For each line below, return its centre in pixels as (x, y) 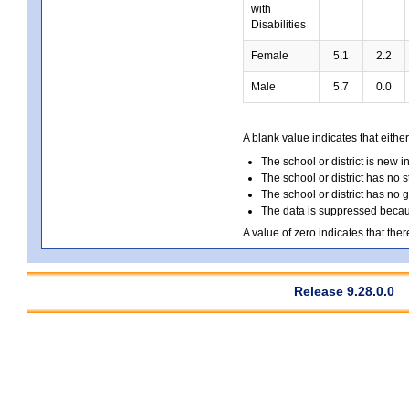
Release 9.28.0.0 (344, 291)
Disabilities (278, 24)
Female (270, 55)
